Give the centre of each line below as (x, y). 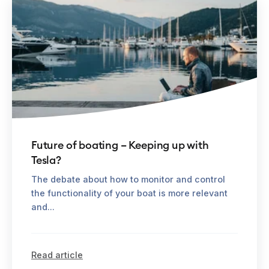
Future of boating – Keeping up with (120, 145)
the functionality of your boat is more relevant (129, 193)
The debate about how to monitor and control (128, 179)
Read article (57, 255)
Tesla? (46, 160)
